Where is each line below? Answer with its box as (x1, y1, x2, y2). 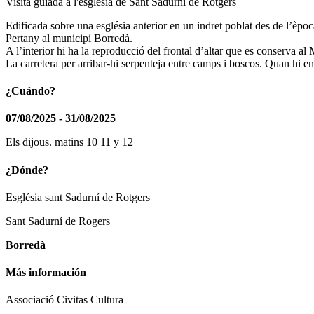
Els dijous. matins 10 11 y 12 (6, 136, 133, 149)
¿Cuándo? (6, 85, 55, 97)
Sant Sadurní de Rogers (6, 214, 110, 227)
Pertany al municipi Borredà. (6, 32, 132, 44)
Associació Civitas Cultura (6, 294, 123, 306)
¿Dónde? (6, 163, 48, 176)
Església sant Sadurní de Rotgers (6, 191, 150, 203)
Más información (6, 266, 86, 279)
